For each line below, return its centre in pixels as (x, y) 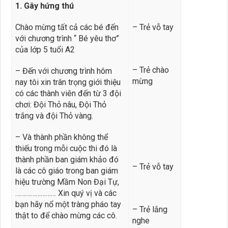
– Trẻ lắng (150, 209)
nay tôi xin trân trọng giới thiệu (68, 82)
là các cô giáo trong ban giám (66, 170)
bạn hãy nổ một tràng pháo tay (68, 204)
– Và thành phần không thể (61, 137)
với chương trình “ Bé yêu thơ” (67, 38)
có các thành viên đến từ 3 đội (68, 93)
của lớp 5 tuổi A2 (45, 49)
